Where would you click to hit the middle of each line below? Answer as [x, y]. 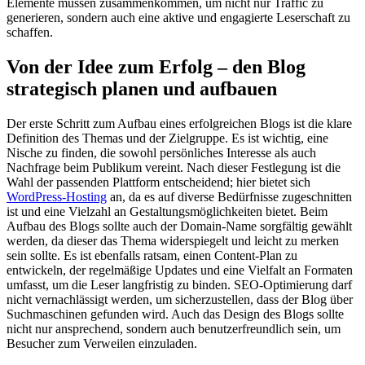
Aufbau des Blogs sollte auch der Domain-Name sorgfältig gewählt [179, 226]
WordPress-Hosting [57, 196]
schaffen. [30, 32]
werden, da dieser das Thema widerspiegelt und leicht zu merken [173, 240]
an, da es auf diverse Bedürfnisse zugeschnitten [229, 196]
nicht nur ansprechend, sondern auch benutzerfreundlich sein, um [174, 328]
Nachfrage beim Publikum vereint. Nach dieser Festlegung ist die [174, 167]
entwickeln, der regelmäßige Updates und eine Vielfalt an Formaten [180, 270]
